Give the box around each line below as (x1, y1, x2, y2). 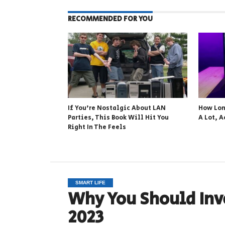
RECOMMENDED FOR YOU (67, 14, 153, 24)
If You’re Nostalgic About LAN (67, 103, 166, 113)
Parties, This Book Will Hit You (67, 113, 169, 123)
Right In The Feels (67, 123, 126, 132)
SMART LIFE (75, 180, 105, 185)
